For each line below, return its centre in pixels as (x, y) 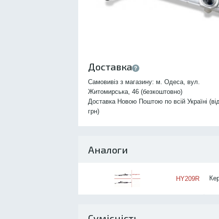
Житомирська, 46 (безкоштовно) (135, 92)
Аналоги (108, 149)
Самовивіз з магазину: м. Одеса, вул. (144, 82)
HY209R (188, 178)
